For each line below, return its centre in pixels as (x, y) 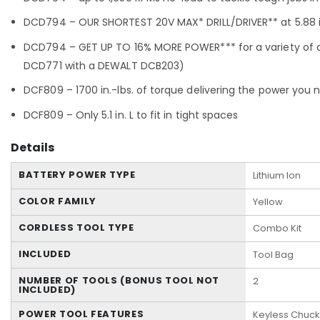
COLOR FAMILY (57, 201)
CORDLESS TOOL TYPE (76, 228)
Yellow (268, 202)
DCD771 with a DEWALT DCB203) (104, 65)
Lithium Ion (277, 176)
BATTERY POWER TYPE (77, 175)
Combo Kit (277, 229)
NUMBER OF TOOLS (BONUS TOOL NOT (119, 281)
